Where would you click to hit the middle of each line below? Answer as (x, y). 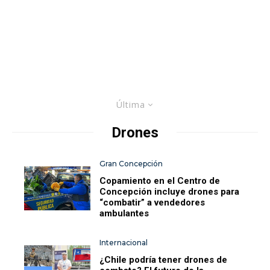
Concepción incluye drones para (170, 191)
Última (130, 104)
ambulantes (124, 213)
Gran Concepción (131, 163)
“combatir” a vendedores (152, 202)
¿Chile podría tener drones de (164, 259)
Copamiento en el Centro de (160, 181)
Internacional (124, 242)
